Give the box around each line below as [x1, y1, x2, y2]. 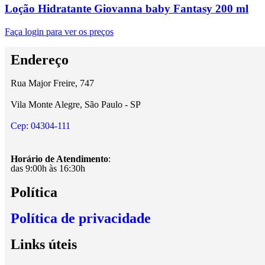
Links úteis [11, 237, 77, 253]
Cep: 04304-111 [11, 121, 70, 131]
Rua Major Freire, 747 [11, 78, 94, 89]
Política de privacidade [11, 211, 151, 227]
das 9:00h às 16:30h [11, 163, 85, 174]
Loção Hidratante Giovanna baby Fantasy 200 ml [5, 2, 248, 15]
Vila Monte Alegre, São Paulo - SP [11, 99, 141, 110]
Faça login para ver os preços [5, 27, 114, 37]
